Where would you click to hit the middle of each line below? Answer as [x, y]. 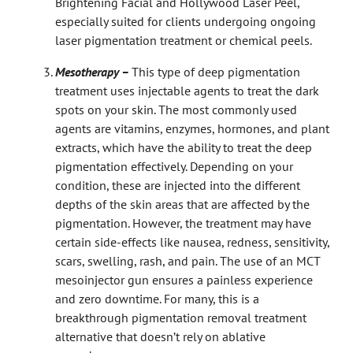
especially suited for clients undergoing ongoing [186, 21]
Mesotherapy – [93, 71]
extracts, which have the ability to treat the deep [184, 147]
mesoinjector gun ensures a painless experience [184, 279]
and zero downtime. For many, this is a [157, 298]
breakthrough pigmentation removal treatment [181, 317]
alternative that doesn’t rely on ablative [160, 336]
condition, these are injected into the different [178, 185]
